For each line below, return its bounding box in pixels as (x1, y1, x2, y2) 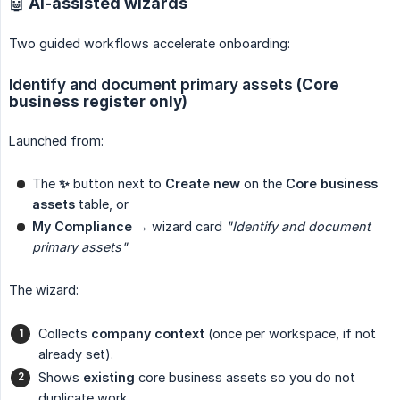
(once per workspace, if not (204, 325, 376, 341)
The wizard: (9, 281, 79, 297)
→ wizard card (132, 218, 226, 234)
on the (240, 175, 286, 191)
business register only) (9, 91, 187, 111)
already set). (38, 346, 113, 362)
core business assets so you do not (135, 369, 355, 385)
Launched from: (9, 132, 104, 148)
